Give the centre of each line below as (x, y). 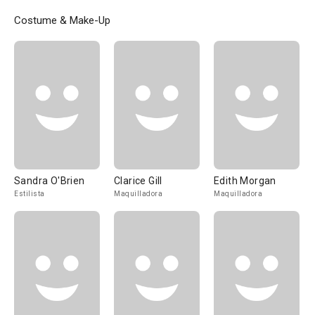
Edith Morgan (245, 181)
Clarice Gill (138, 181)
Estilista (30, 194)
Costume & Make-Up (62, 20)
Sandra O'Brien (50, 181)
